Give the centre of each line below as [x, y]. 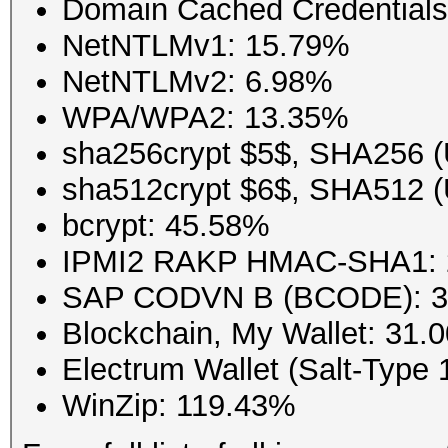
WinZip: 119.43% [179, 405]
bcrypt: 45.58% [166, 225]
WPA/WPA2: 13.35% [205, 117]
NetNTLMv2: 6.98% [197, 81]
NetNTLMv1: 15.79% [206, 45]
